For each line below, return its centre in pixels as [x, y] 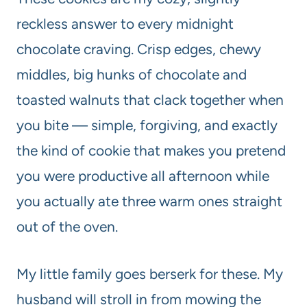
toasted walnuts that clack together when [150, 100]
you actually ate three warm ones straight [149, 201]
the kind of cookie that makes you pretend [151, 151]
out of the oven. [67, 227]
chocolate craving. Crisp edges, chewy [139, 49]
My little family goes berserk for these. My [150, 274]
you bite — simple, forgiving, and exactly [147, 125]
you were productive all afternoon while [143, 176]
